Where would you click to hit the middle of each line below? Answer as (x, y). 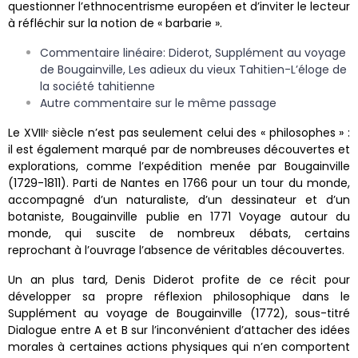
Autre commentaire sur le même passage (160, 103)
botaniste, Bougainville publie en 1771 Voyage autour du (179, 217)
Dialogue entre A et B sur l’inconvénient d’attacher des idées (179, 330)
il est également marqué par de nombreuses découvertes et (179, 150)
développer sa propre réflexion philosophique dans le (179, 297)
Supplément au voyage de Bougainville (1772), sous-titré (179, 314)
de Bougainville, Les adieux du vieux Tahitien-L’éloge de (193, 70)
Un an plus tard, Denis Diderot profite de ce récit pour (179, 280)
